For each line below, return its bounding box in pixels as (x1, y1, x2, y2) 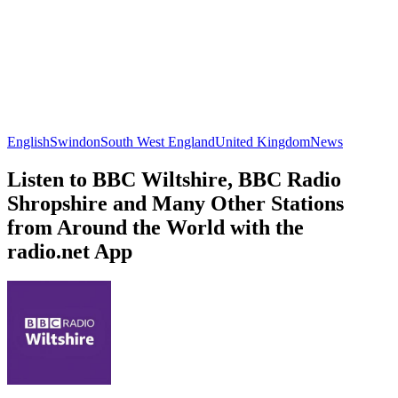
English (7, 133, 50, 149)
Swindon (50, 133, 100, 149)
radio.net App (7, 239, 132, 263)
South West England (100, 133, 215, 149)
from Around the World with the (7, 215, 304, 239)
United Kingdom (215, 133, 310, 149)
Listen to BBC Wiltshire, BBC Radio (7, 167, 341, 191)
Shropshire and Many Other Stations (7, 191, 344, 215)
